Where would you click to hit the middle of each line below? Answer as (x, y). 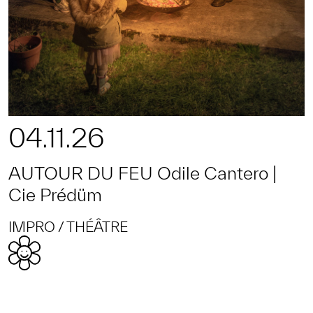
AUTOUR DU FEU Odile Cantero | (143, 173)
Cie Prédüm (55, 194)
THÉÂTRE (97, 226)
